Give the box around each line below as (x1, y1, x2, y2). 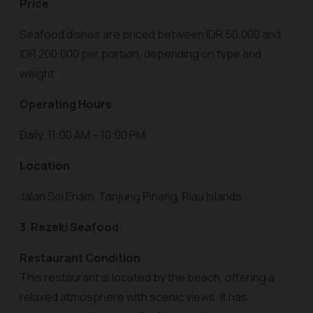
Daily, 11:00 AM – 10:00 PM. (20, 127, 148, 143)
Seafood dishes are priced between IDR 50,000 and (20, 27, 281, 42)
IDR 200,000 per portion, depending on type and (20, 46, 261, 61)
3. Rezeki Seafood (20, 219, 119, 235)
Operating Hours (20, 96, 112, 112)
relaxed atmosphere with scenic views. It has (20, 289, 247, 305)
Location (20, 158, 70, 173)
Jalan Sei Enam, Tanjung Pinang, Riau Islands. (20, 189, 245, 204)
